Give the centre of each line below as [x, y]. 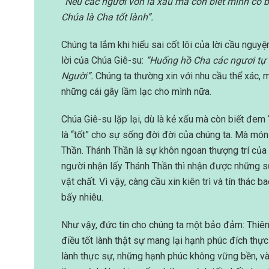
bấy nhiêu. [82, 198]
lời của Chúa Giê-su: [104, 61]
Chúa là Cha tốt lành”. [107, 17]
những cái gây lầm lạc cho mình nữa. [136, 92]
